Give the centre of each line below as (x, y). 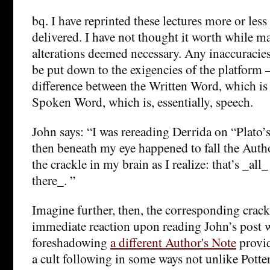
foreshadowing (71, 242)
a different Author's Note (173, 242)
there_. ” (54, 180)
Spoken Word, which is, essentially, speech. (143, 101)
